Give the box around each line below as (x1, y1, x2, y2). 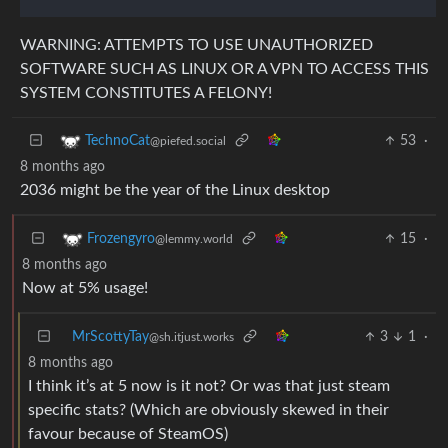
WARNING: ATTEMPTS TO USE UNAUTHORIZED (20, 36, 373, 53)
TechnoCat (85, 134, 150, 148)
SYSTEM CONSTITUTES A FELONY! (20, 84, 272, 101)
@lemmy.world (155, 233, 233, 245)
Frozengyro (87, 232, 155, 246)
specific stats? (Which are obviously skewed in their (28, 401, 389, 418)
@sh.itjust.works (149, 330, 234, 343)
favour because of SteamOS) (28, 425, 228, 442)
